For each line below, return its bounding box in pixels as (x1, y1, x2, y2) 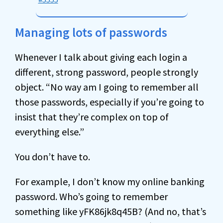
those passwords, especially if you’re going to (15, 96, 204, 108)
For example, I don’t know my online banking (15, 175, 205, 188)
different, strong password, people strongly (15, 66, 198, 78)
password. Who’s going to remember (15, 190, 168, 203)
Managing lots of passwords (15, 24, 167, 40)
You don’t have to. (15, 150, 90, 163)
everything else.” (15, 125, 84, 138)
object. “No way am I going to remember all (15, 81, 199, 93)
